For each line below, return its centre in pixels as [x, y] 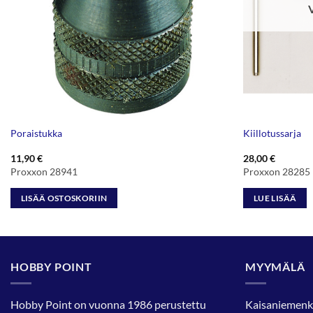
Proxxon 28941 [44, 172]
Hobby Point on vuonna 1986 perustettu [108, 305]
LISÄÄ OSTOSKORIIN [64, 198]
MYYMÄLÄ [275, 266]
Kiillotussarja [272, 133]
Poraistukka [36, 133]
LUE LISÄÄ [275, 198]
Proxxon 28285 [277, 172]
